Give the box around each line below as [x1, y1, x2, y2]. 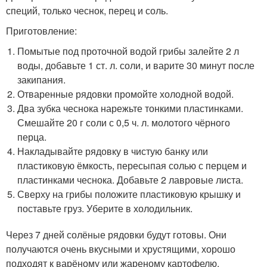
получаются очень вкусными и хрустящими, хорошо [6, 241, 235, 256]
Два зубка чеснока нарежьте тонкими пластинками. [17, 101, 244, 115]
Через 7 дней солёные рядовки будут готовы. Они [6, 227, 226, 241]
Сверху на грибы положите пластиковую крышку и [17, 187, 241, 201]
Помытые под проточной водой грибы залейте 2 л [17, 44, 240, 58]
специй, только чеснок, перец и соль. [6, 3, 168, 17]
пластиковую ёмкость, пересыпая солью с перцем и [17, 158, 247, 172]
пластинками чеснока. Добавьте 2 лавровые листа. [17, 172, 244, 187]
